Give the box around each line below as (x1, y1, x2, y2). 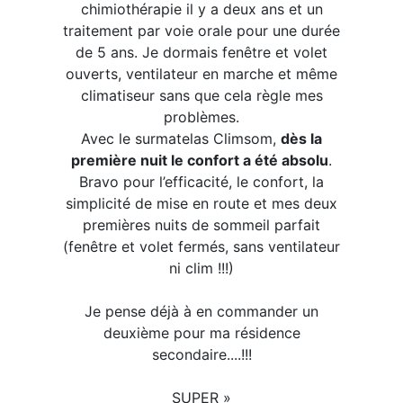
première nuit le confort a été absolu (71, 151, 328, 169)
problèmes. (164, 108, 239, 126)
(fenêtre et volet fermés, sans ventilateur (63, 237, 340, 255)
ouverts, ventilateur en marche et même (66, 65, 337, 83)
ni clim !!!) (169, 259, 234, 277)
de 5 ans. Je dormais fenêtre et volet (76, 43, 327, 61)
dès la (281, 130, 322, 148)
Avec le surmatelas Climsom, (81, 130, 281, 148)
